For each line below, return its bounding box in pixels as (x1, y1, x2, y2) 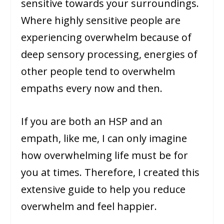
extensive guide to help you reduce (21, 182, 186, 196)
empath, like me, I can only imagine (21, 131, 187, 145)
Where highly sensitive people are (21, 13, 181, 27)
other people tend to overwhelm (21, 64, 175, 78)
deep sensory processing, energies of (21, 47, 198, 61)
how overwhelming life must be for (21, 148, 188, 162)
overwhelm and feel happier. (21, 199, 157, 213)
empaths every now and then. (21, 81, 163, 95)
